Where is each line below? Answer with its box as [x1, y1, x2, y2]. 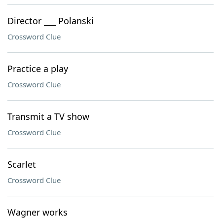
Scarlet [7, 158, 36, 170]
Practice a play [7, 63, 68, 74]
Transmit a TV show [7, 110, 89, 122]
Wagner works [7, 206, 68, 218]
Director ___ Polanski [7, 15, 94, 27]
